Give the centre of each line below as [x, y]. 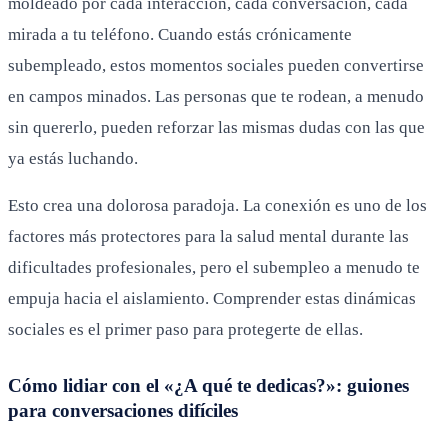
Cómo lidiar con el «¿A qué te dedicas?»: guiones [208, 385]
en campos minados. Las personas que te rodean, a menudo [216, 96]
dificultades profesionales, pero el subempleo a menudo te [214, 267]
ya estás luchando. [73, 158]
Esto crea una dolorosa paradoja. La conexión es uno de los [217, 205]
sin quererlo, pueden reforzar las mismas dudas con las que [216, 127]
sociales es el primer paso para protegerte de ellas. [185, 329]
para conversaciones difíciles [123, 410]
